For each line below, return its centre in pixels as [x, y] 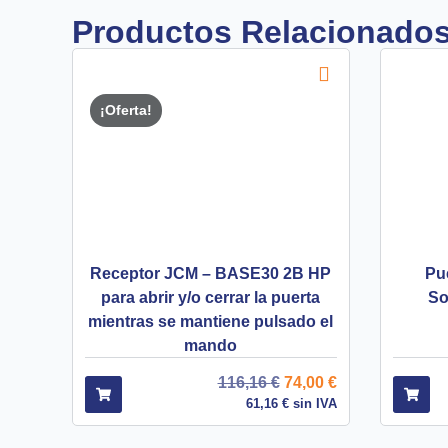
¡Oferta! [126, 109]
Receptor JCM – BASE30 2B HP [211, 273]
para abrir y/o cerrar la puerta [211, 297]
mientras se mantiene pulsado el [211, 321]
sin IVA [312, 403]
